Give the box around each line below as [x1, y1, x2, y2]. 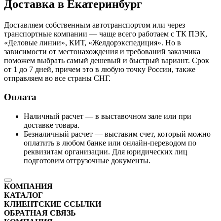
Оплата [4, 92, 37, 103]
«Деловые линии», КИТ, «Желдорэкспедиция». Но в [4, 38, 181, 47]
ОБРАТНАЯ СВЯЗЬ [4, 208, 76, 217]
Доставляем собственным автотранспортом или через [4, 20, 185, 29]
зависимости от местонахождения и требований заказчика [4, 47, 200, 56]
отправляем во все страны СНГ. [4, 74, 110, 82]
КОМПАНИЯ [4, 182, 53, 190]
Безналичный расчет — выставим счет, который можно [24, 129, 211, 138]
